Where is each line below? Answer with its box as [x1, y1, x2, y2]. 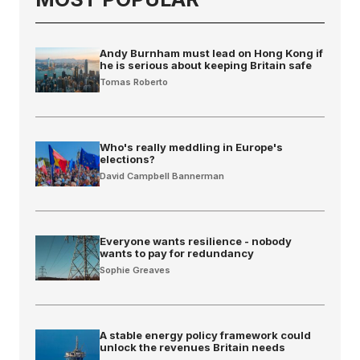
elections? [100, 153, 155, 166]
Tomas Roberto [100, 76, 168, 88]
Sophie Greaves [100, 264, 170, 276]
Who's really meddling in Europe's [100, 141, 283, 154]
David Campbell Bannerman [100, 170, 224, 182]
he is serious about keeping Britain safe [100, 59, 312, 72]
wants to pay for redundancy [100, 247, 254, 260]
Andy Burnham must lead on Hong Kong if [100, 47, 323, 60]
